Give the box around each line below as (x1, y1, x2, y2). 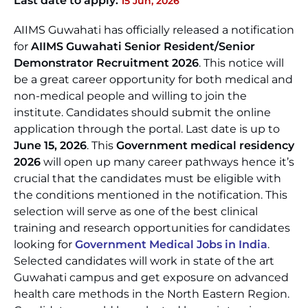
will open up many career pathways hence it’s (41, 155, 294, 168)
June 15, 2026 (14, 139, 87, 152)
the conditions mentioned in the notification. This (14, 188, 287, 201)
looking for (14, 238, 75, 251)
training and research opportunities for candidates (14, 221, 290, 234)
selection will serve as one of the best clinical (14, 205, 258, 218)
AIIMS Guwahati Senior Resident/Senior (31, 40, 255, 53)
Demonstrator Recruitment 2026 (14, 56, 199, 69)
